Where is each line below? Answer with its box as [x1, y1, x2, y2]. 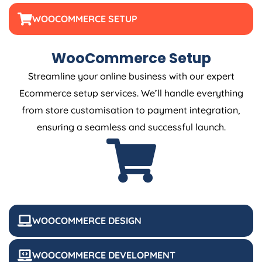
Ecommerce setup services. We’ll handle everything [19, 87, 243, 99]
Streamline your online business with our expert [27, 70, 235, 82]
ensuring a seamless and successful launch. [36, 120, 226, 133]
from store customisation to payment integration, [22, 104, 240, 116]
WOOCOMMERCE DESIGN [32, 215, 142, 227]
